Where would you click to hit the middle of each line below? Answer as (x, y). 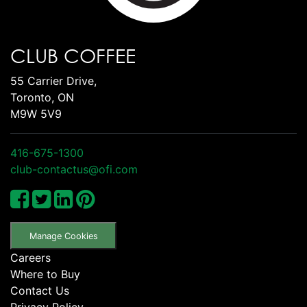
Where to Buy (45, 274)
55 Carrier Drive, (53, 81)
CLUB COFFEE (73, 56)
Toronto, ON (42, 98)
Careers (30, 257)
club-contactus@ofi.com (74, 170)
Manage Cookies (63, 236)
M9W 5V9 (36, 114)
